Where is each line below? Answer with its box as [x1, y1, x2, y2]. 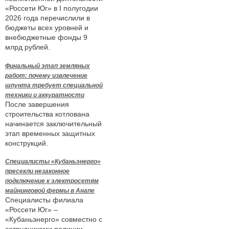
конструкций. [5, 139, 48, 147]
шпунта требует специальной [5, 81, 103, 89]
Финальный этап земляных [5, 62, 90, 70]
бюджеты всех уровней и [5, 23, 88, 32]
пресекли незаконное [5, 168, 70, 175]
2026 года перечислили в [5, 13, 90, 22]
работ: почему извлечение [5, 72, 87, 79]
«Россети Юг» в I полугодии [5, 4, 98, 12]
